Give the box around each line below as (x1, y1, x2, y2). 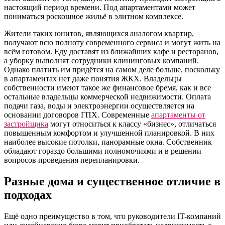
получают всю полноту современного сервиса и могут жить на (4, 38, 220, 47)
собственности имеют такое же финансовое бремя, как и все (4, 83, 211, 92)
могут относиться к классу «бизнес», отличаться (48, 120, 216, 129)
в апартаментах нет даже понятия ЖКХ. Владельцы (4, 74, 182, 83)
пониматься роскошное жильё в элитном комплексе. (4, 12, 183, 21)
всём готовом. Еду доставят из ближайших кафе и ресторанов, (4, 47, 218, 56)
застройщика (4, 120, 48, 129)
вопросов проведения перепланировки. (4, 156, 140, 165)
